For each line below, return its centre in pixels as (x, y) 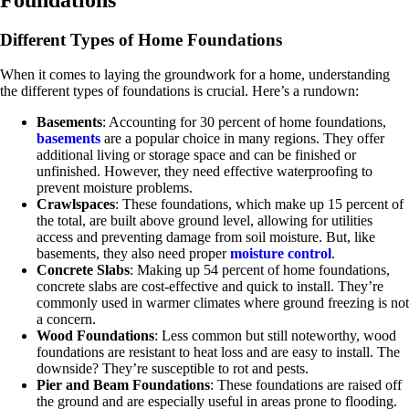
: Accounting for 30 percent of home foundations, (244, 122)
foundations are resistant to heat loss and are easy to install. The (218, 352)
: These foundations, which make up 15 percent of (259, 204)
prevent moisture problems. (115, 188)
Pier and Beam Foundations (123, 385)
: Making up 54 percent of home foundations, (260, 270)
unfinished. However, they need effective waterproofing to (204, 172)
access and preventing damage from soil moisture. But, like (206, 237)
